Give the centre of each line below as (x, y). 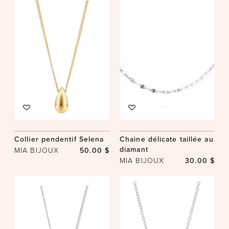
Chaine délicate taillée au (167, 139)
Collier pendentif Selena (59, 139)
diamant (134, 149)
